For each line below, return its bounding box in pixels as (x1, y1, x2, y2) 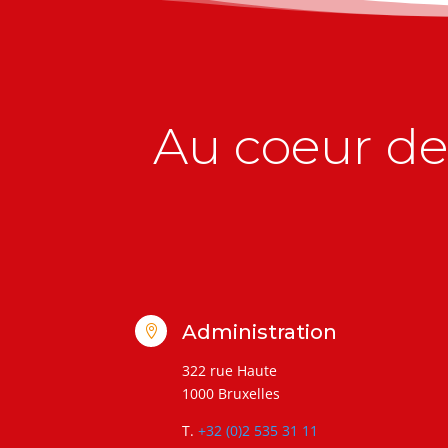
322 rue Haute (181, 361, 277, 381)
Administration (181, 320, 337, 345)
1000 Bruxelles (181, 384, 280, 404)
